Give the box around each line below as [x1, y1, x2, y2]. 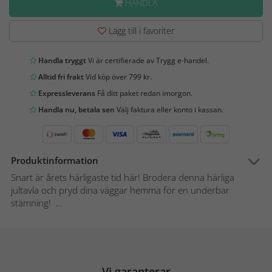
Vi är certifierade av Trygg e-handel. [86, 55, 209, 66]
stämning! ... [11, 197, 63, 209]
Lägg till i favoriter [106, 25, 174, 37]
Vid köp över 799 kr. [84, 72, 152, 83]
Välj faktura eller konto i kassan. [115, 104, 223, 115]
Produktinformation [11, 154, 98, 167]
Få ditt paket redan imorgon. [95, 88, 192, 99]
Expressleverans [36, 88, 95, 99]
